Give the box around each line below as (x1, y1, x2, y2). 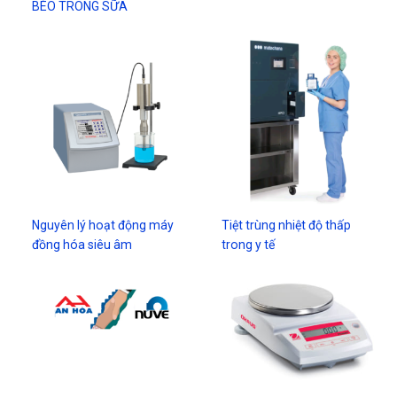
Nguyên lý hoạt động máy (32, 217, 175, 232)
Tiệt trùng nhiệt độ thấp (222, 217, 352, 232)
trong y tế (222, 237, 276, 252)
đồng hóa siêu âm (32, 237, 133, 252)
